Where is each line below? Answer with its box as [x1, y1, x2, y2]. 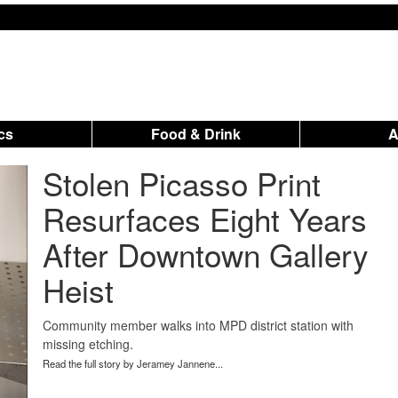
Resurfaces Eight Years [42, 196, 367, 241]
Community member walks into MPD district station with [42, 316, 354, 334]
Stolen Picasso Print [42, 161, 321, 205]
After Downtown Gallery [42, 232, 369, 276]
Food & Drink [151, 123, 242, 144]
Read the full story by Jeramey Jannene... [42, 356, 223, 370]
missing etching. [42, 335, 133, 353]
